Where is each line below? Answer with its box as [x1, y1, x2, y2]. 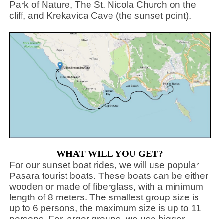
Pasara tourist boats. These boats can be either [9, 170, 208, 181]
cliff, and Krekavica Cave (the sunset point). [9, 10, 191, 21]
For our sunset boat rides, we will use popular [9, 159, 199, 170]
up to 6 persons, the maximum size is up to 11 [9, 202, 201, 213]
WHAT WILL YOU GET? [56, 148, 163, 159]
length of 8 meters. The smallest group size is [9, 192, 199, 202]
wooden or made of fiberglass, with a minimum [9, 181, 203, 192]
